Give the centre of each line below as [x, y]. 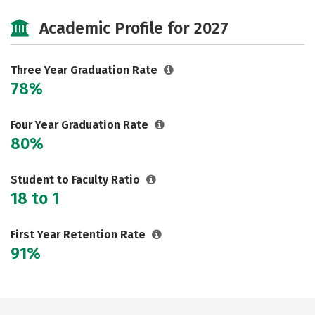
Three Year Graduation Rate [85, 70]
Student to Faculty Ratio [77, 180]
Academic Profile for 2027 [134, 28]
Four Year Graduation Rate [81, 125]
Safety [210, 8]
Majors [49, 8]
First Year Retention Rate [79, 234]
